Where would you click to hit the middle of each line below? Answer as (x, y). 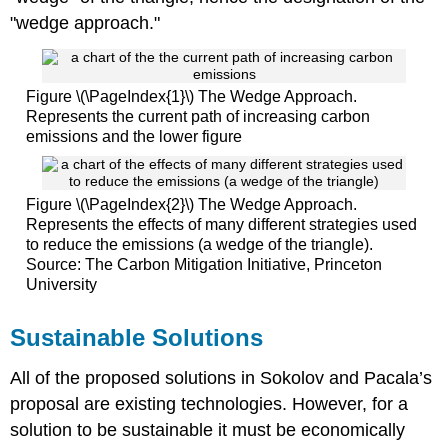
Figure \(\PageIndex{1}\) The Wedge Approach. (191, 97)
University (61, 285)
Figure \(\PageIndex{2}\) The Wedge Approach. (191, 205)
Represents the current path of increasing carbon (197, 117)
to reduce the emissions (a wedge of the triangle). (199, 245)
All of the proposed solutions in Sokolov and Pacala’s (221, 377)
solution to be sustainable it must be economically (208, 429)
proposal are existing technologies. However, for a (209, 403)
